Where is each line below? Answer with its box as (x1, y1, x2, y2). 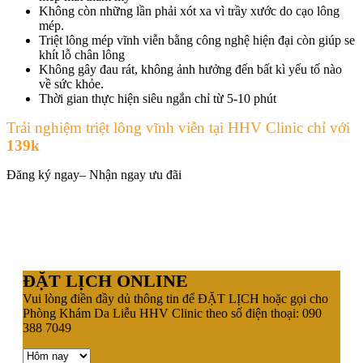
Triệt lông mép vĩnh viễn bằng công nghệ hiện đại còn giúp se (39, 32, 355, 47)
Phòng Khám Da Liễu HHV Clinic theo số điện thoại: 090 (23, 305, 322, 320)
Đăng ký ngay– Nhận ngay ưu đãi (6, 167, 181, 181)
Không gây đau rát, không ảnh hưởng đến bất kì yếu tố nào (39, 62, 342, 76)
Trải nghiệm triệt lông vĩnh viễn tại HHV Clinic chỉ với (6, 118, 350, 136)
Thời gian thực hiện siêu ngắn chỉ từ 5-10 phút (39, 91, 276, 105)
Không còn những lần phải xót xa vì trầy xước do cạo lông (39, 3, 340, 18)
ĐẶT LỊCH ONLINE (23, 270, 188, 291)
